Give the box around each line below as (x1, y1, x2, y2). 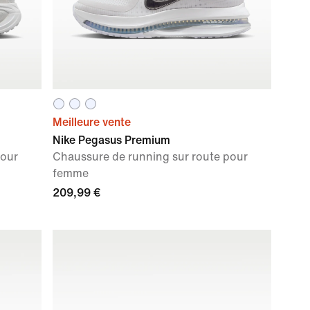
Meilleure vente (53, 116, 131, 128)
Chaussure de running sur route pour (53, 151, 248, 163)
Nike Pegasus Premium (53, 134, 170, 146)
